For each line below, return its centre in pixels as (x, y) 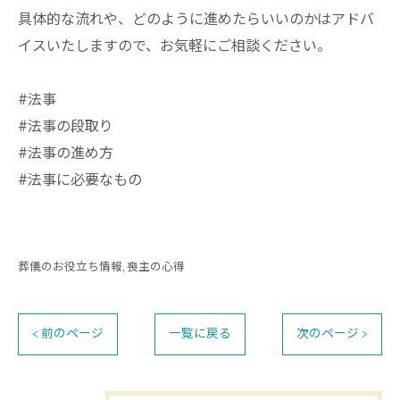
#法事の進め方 (66, 154)
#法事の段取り (66, 127)
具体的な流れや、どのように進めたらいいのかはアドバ (196, 20)
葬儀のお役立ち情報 (70, 267)
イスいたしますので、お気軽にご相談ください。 (175, 47)
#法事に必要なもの (80, 181)
